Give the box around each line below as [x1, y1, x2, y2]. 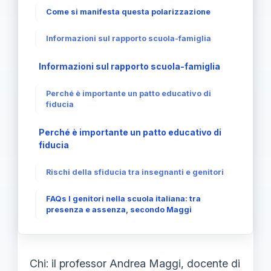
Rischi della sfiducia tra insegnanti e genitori [46, 168, 224, 177]
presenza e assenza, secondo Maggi [46, 205, 192, 214]
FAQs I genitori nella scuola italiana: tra [46, 194, 201, 203]
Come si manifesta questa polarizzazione [46, 7, 211, 16]
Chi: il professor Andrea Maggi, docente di [30, 257, 240, 270]
